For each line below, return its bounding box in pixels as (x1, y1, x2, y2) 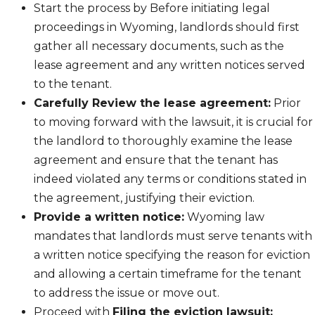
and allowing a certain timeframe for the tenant (34, 267, 302, 281)
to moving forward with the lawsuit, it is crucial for (34, 115, 313, 129)
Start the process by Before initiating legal (34, 1, 270, 15)
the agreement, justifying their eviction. (34, 191, 255, 205)
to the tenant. (34, 77, 112, 91)
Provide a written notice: (34, 210, 184, 224)
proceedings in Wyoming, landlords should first (34, 20, 300, 34)
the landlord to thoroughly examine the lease (34, 134, 292, 148)
